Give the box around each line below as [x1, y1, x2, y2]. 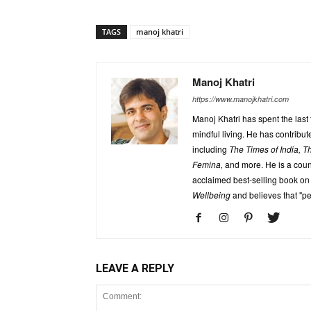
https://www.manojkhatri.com [192, 94, 289, 105]
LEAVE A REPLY [96, 262, 174, 276]
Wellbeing [192, 189, 230, 201]
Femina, [192, 158, 223, 171]
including [192, 143, 229, 155]
